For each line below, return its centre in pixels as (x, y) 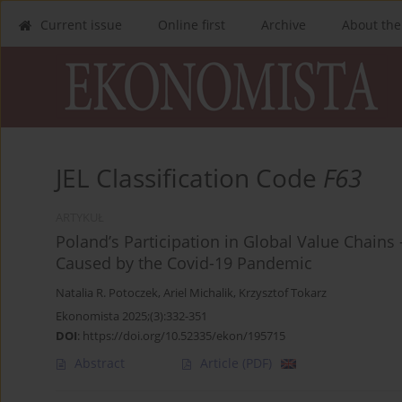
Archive (284, 25)
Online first (192, 25)
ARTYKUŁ (80, 218)
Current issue (81, 25)
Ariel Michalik (198, 293)
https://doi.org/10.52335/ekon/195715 (184, 336)
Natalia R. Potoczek (107, 293)
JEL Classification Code (189, 178)
